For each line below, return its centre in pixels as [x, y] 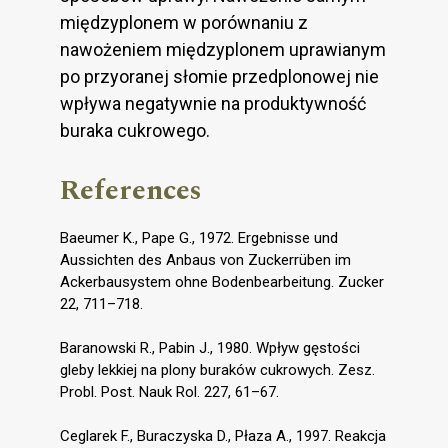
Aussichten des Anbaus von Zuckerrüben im [205, 260]
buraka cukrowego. [135, 131]
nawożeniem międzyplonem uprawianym [223, 50]
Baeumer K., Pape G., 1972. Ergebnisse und [199, 238]
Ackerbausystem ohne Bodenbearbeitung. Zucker [222, 282]
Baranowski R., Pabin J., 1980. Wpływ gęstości [210, 348]
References [131, 191]
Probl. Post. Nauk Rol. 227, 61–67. [169, 392]
